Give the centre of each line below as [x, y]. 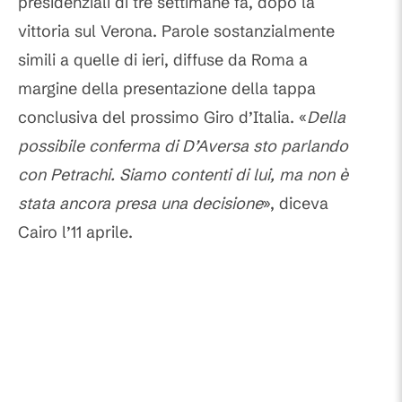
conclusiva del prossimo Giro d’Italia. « [162, 118]
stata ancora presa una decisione [140, 204]
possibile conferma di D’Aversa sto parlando [183, 146]
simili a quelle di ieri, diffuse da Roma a [163, 60]
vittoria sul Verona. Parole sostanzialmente [176, 31]
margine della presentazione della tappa [167, 89]
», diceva [296, 204]
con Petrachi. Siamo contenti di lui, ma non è [183, 175]
